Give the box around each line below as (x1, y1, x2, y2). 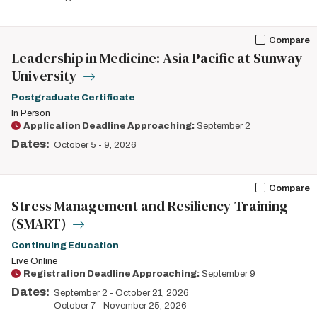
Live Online (11, 256, 57, 266)
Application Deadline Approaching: (23, 121, 195, 131)
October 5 (54, 140, 96, 150)
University (11, 66, 80, 86)
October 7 (54, 301, 96, 311)
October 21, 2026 (115, 288, 189, 298)
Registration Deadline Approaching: (23, 269, 200, 279)
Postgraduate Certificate (11, 93, 135, 103)
